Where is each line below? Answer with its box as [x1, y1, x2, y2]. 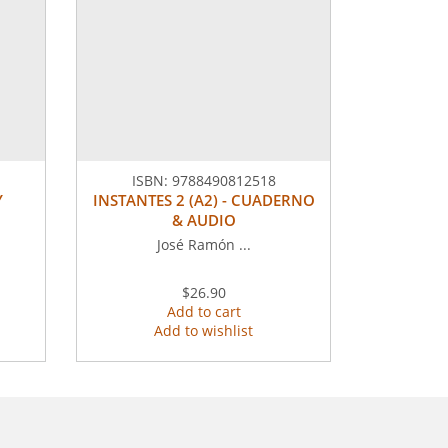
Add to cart [166, 301, 241, 321]
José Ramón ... [156, 234, 251, 254]
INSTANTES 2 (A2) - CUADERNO [92, 189, 315, 210]
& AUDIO [171, 209, 236, 230]
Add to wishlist [154, 320, 253, 340]
